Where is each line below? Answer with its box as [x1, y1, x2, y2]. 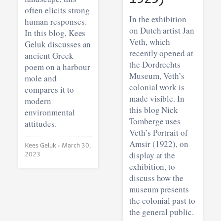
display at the [129, 149, 176, 161]
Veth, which [129, 36, 171, 47]
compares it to [25, 83, 74, 95]
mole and [25, 72, 57, 84]
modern [25, 95, 52, 107]
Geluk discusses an [25, 38, 91, 50]
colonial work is [129, 81, 185, 93]
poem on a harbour [25, 61, 90, 73]
